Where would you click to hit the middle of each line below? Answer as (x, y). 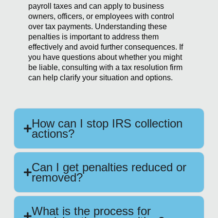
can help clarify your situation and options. (100, 78)
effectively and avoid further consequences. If (106, 47)
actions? (53, 134)
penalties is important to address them (93, 37)
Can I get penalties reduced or (109, 167)
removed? (57, 178)
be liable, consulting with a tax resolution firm (105, 68)
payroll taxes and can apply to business (96, 6)
